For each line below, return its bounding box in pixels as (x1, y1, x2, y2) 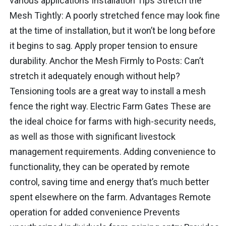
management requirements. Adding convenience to (9, 146, 215, 157)
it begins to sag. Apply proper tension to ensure (9, 40, 198, 51)
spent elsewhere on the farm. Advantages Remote (9, 191, 211, 202)
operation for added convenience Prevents (9, 206, 180, 217)
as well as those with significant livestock (9, 131, 176, 142)
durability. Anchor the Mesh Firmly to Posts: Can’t (9, 55, 204, 66)
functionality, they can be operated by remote (9, 161, 190, 172)
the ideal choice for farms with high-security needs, (9, 116, 215, 127)
